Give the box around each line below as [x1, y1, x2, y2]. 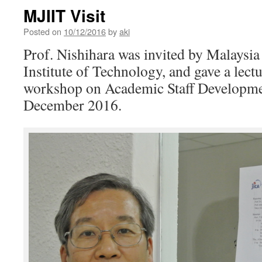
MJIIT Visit [23, 4, 105, 27]
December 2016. [23, 95, 122, 115]
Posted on [23, 25, 61, 37]
